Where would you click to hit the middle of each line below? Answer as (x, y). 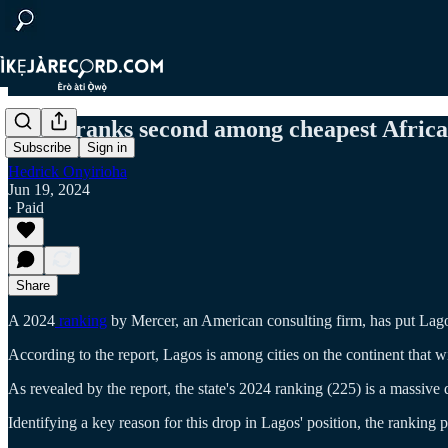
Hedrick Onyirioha (67, 171)
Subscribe (42, 148)
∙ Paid (26, 207)
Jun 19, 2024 (49, 189)
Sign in (107, 148)
